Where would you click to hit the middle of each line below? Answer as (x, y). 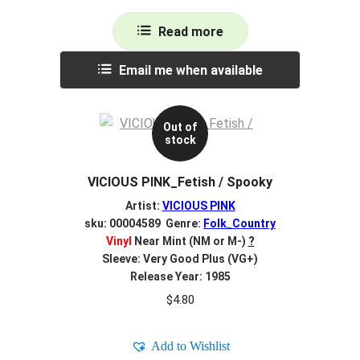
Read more (190, 32)
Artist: (143, 205)
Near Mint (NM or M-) (188, 241)
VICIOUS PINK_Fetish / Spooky (180, 182)
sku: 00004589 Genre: (144, 223)
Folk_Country (239, 223)
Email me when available (190, 71)
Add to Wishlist (190, 346)
